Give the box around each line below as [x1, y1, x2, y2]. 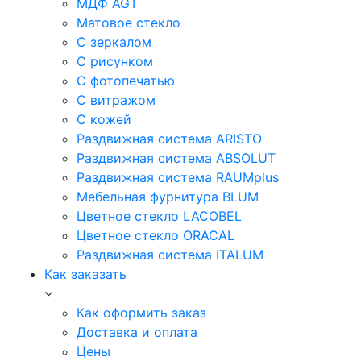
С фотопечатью [77, 73, 175, 89]
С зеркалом [77, 34, 151, 50]
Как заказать [44, 266, 127, 282]
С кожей [77, 111, 131, 127]
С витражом [77, 92, 156, 108]
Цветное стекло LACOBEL [77, 208, 242, 224]
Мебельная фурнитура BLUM [77, 189, 259, 205]
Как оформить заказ [77, 305, 206, 321]
